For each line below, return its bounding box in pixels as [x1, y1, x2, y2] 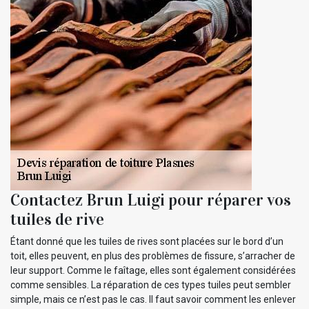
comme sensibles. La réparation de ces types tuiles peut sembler [10, 279, 291, 290]
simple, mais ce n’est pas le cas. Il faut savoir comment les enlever [10, 293, 296, 305]
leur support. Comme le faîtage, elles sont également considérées [10, 264, 296, 276]
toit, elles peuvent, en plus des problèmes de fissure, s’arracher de [10, 250, 295, 261]
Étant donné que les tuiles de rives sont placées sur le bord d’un [10, 235, 283, 247]
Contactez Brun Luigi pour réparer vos [10, 189, 291, 210]
